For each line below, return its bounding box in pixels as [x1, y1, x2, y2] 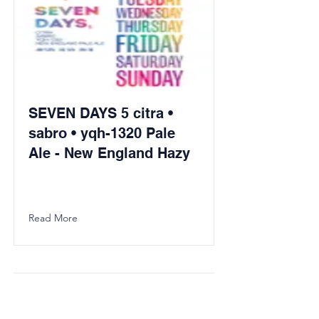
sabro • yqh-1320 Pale [28, 125, 175, 142]
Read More [28, 211, 78, 224]
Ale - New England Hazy [28, 145, 190, 162]
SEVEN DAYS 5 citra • [28, 105, 173, 122]
